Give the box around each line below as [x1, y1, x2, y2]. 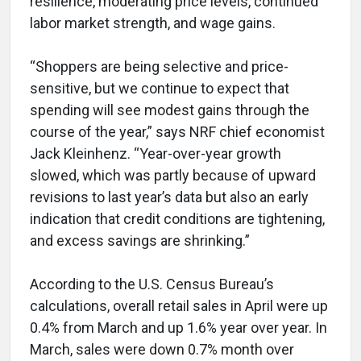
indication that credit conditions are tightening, [30, 210, 325, 228]
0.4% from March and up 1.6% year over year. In [30, 319, 327, 337]
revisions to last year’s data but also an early [30, 189, 309, 206]
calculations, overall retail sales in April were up [30, 297, 328, 315]
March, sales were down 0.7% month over [30, 341, 294, 359]
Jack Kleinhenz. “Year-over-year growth [30, 145, 281, 163]
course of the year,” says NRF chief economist [30, 123, 325, 141]
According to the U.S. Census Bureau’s [30, 276, 274, 293]
